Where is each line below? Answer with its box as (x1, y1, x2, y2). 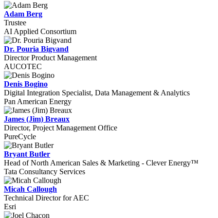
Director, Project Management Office (4, 124, 117, 132)
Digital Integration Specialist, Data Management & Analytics (4, 89, 190, 97)
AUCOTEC (4, 62, 42, 71)
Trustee (4, 18, 26, 27)
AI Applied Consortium (4, 27, 76, 36)
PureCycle (4, 132, 36, 141)
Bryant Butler (4, 150, 50, 158)
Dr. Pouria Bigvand (4, 45, 69, 53)
